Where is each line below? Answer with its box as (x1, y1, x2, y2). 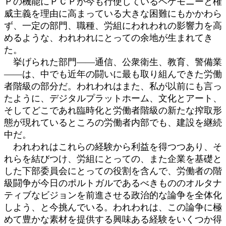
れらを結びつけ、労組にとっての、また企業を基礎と (4, 153, 222, 164)
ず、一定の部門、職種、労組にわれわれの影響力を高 (4, 20, 222, 31)
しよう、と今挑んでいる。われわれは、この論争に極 (4, 202, 222, 212)
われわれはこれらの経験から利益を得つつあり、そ (4, 141, 222, 152)
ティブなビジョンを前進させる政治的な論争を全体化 (4, 190, 222, 200)
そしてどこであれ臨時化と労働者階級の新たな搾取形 (4, 105, 222, 116)
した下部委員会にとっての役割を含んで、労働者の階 (4, 165, 222, 176)
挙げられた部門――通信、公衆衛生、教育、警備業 (4, 56, 222, 67)
